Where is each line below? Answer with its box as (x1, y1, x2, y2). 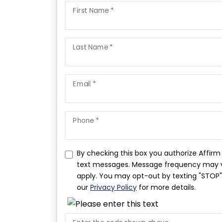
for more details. (137, 182, 196, 192)
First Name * (73, 5, 114, 15)
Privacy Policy (90, 182, 137, 192)
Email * (73, 79, 96, 89)
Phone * (73, 115, 100, 125)
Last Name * (73, 42, 113, 52)
